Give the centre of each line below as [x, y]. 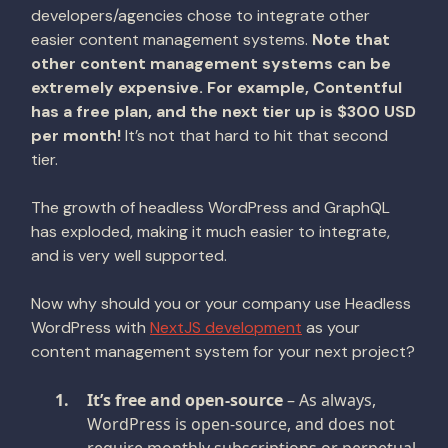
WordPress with [90, 327]
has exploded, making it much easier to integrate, [210, 231]
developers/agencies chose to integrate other [200, 15]
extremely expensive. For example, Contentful [216, 87]
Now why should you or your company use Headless [221, 303]
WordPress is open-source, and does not [241, 424]
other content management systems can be [211, 63]
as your [331, 327]
